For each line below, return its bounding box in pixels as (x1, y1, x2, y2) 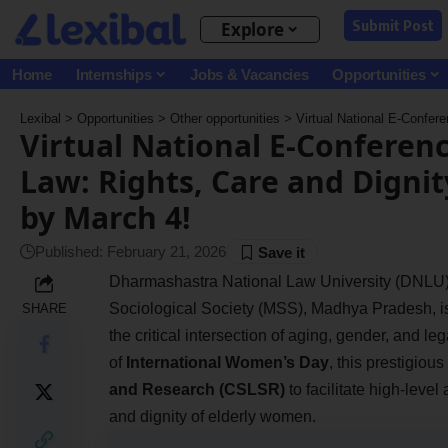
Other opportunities (170, 110, 280, 126)
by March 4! (20, 196, 191, 238)
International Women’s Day (125, 353, 329, 371)
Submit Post (352, 16, 435, 34)
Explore (221, 17, 285, 41)
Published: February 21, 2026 (35, 243, 226, 261)
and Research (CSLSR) (108, 380, 285, 398)
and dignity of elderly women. (108, 407, 316, 425)
